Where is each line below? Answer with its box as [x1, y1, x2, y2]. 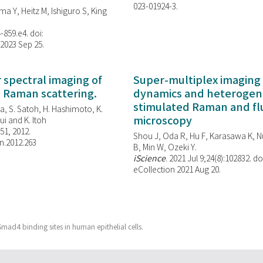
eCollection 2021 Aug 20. [133, 165, 221, 175]
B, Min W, [133, 143, 168, 153]
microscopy [133, 114, 192, 127]
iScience [133, 154, 166, 164]
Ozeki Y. [167, 143, 197, 153]
